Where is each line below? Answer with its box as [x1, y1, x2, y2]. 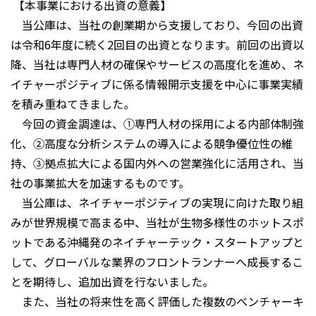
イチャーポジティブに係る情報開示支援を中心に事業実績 [11, 75, 303, 93]
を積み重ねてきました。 [11, 95, 135, 113]
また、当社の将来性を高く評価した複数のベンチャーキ [11, 293, 304, 310]
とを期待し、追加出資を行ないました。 [11, 273, 214, 291]
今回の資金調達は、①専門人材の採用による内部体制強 [11, 115, 304, 133]
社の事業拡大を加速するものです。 [11, 174, 190, 192]
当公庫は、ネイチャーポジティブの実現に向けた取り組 [11, 194, 303, 212]
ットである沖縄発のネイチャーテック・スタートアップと [11, 233, 304, 251]
